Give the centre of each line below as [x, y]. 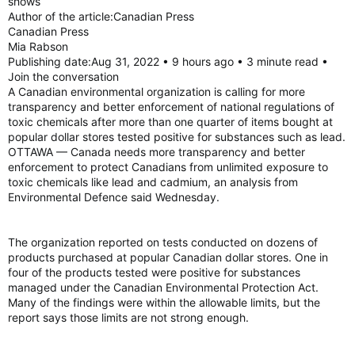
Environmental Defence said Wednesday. [114, 197]
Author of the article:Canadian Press [101, 16]
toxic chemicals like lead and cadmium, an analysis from [153, 181]
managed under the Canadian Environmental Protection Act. [163, 287]
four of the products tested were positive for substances [154, 272]
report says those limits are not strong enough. [128, 317]
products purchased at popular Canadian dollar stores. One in [168, 257]
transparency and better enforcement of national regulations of [171, 106]
